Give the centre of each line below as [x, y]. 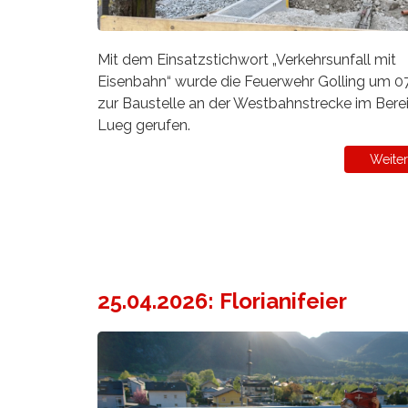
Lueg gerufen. [144, 126]
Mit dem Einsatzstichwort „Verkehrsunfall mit [247, 60]
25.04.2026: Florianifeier [222, 301]
